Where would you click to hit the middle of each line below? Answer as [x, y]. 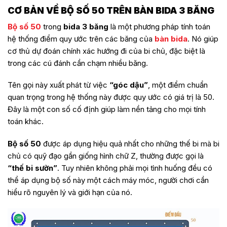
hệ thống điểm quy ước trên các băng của [81, 39]
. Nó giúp [203, 39]
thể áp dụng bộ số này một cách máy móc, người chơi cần [108, 180]
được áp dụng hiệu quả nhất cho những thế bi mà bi [130, 143]
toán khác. [26, 122]
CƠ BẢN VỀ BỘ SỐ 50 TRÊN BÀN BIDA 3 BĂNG [111, 10]
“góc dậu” [129, 85]
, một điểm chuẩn [178, 85]
